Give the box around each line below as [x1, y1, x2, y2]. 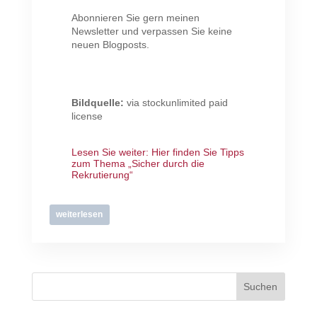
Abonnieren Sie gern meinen [71, 12, 200, 24]
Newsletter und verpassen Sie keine [71, 25, 232, 38]
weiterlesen [56, 209, 103, 220]
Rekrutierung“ [71, 169, 133, 181]
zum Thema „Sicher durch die [71, 158, 204, 170]
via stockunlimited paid [123, 97, 228, 109]
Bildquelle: [71, 97, 124, 109]
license [71, 110, 103, 122]
